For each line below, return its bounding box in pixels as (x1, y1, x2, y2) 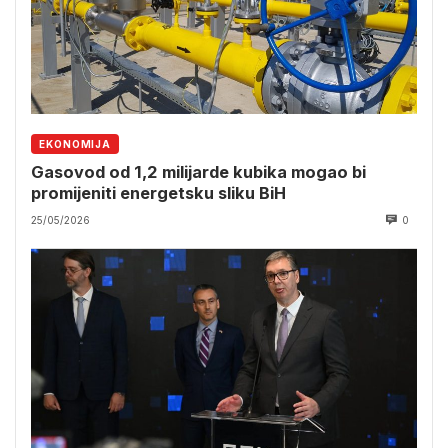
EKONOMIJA (39, 138, 112, 151)
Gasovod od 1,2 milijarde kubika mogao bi (31, 162, 366, 183)
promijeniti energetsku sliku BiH (31, 183, 286, 204)
